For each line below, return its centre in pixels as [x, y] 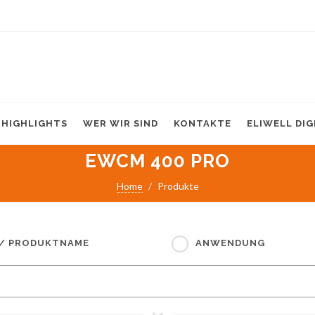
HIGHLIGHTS [34, 123]
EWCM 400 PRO [157, 161]
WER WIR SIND [121, 123]
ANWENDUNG [230, 243]
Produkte [178, 186]
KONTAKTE [202, 123]
